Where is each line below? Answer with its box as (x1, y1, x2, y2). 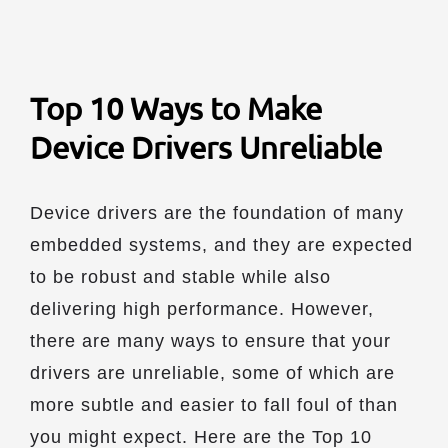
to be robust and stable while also (30, 267, 331, 287)
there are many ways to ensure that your (30, 331, 391, 351)
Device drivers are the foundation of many (30, 203, 404, 223)
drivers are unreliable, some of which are (30, 363, 395, 383)
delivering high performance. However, (30, 299, 374, 319)
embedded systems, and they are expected (30, 235, 413, 255)
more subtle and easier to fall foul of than (30, 395, 398, 415)
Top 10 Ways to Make (30, 90, 322, 126)
